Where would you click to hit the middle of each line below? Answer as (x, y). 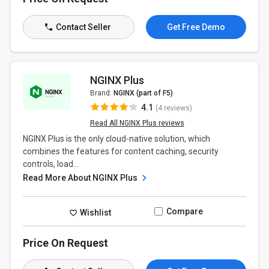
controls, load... (51, 164)
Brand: (101, 93)
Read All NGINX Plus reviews (137, 123)
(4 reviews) (174, 108)
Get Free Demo (196, 27)
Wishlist (95, 212)
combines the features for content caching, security (121, 151)
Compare (184, 211)
